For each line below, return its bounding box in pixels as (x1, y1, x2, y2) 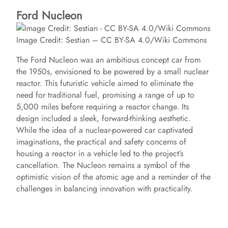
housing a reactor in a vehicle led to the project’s (16, 148, 183, 159)
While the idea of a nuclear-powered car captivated (16, 124, 193, 136)
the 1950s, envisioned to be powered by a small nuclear (16, 66, 209, 77)
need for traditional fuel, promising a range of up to (16, 89, 194, 101)
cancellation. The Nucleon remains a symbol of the (16, 159, 190, 171)
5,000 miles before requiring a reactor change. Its (16, 101, 189, 112)
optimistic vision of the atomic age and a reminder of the (16, 171, 211, 183)
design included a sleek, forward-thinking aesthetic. (16, 112, 191, 124)
